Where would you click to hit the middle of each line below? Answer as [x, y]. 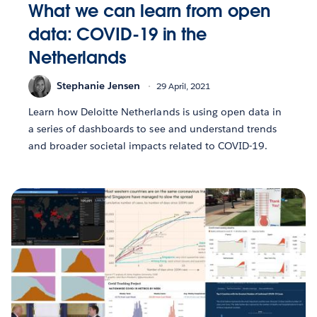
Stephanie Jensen [98, 86]
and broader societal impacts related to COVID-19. [148, 145]
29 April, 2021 [183, 86]
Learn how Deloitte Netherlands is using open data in [155, 111]
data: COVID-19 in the [117, 34]
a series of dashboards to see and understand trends [152, 128]
